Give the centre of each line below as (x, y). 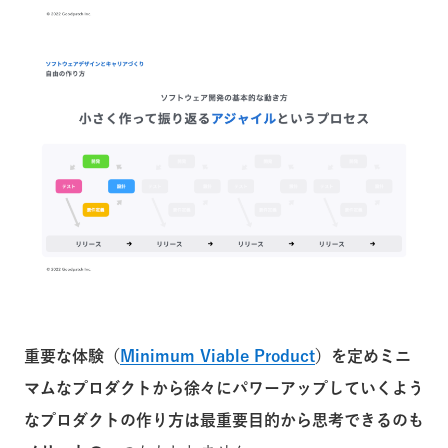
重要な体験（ (72, 355)
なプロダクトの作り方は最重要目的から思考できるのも (224, 419)
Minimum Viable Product (217, 355)
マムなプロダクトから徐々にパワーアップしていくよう (224, 387)
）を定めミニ (363, 355)
